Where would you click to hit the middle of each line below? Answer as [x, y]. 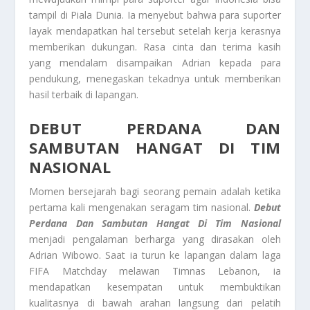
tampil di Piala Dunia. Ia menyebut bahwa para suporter [155, 15]
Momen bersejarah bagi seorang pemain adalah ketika [155, 191]
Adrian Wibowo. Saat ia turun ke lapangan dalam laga [155, 255]
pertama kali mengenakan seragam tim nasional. [142, 207]
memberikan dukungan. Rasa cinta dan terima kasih [155, 47]
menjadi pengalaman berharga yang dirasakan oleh [155, 239]
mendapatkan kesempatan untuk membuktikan [155, 286]
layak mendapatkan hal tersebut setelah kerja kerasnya [155, 31]
